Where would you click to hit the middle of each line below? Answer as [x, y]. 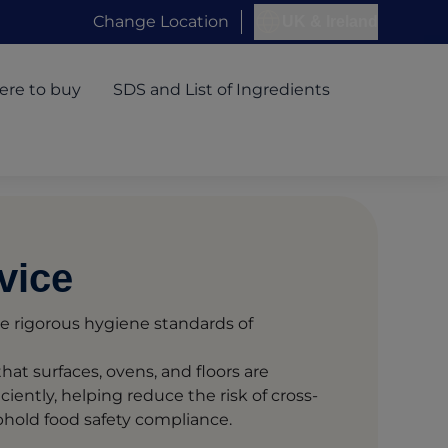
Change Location [161, 21]
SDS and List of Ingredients [221, 90]
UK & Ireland [330, 21]
